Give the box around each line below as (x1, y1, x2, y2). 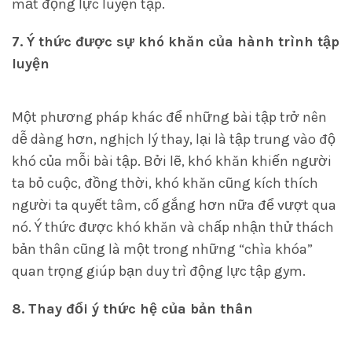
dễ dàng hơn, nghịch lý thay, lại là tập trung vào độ (12, 130, 335, 148)
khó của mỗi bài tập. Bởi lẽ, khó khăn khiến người (12, 152, 332, 170)
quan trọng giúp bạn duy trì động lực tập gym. (12, 262, 306, 280)
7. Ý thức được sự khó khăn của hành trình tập (12, 33, 339, 50)
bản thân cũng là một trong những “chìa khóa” (12, 240, 313, 258)
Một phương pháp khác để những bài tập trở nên (12, 108, 327, 126)
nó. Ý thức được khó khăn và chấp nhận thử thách (12, 218, 334, 236)
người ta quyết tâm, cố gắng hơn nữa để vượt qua (12, 196, 336, 214)
